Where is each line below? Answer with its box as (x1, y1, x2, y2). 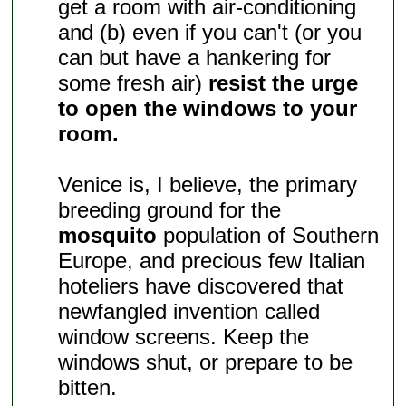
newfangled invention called (58, 299, 321, 324)
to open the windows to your (58, 96, 358, 121)
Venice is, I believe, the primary (58, 172, 358, 198)
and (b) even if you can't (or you (58, 20, 362, 45)
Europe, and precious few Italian (58, 248, 366, 274)
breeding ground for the (58, 198, 282, 223)
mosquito (58, 223, 158, 248)
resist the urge (208, 71, 359, 96)
